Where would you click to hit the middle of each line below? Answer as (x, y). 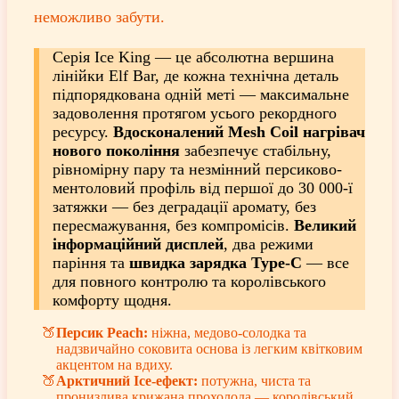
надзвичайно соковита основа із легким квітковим (209, 349)
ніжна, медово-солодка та (227, 333)
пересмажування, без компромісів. (173, 225)
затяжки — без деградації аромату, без (184, 206)
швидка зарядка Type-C (216, 262)
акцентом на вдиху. (114, 365)
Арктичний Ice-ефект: (127, 381)
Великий (325, 225)
